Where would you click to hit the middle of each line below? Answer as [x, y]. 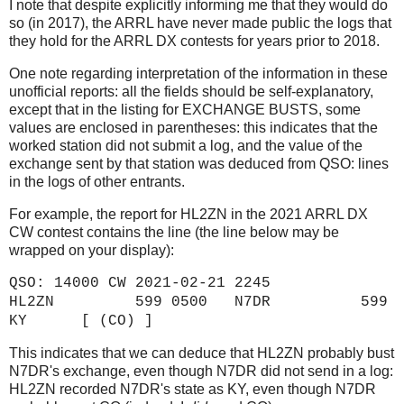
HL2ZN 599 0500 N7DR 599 [198, 303]
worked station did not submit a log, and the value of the [186, 145]
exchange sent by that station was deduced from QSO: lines [199, 163]
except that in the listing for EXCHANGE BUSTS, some [185, 109]
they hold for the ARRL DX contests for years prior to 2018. [194, 41]
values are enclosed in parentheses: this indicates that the [193, 127]
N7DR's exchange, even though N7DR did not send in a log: [201, 372]
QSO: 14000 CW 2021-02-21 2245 [140, 284]
